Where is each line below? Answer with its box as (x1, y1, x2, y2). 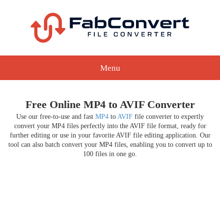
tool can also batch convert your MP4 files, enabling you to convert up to (8, 141, 212, 148)
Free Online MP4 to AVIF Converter (25, 98, 195, 110)
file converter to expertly (133, 113, 204, 120)
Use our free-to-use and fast (16, 113, 95, 120)
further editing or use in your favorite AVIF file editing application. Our (9, 132, 211, 139)
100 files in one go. (83, 150, 137, 158)
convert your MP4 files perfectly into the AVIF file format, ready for (14, 122, 206, 130)
